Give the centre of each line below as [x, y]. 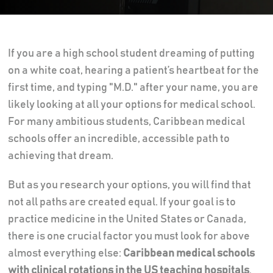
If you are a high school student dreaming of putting [131, 53]
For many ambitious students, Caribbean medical [126, 122]
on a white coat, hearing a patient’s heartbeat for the [133, 70]
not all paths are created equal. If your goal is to [122, 202]
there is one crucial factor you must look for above [129, 236]
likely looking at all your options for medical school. [131, 105]
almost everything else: [65, 253]
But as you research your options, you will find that [129, 185]
